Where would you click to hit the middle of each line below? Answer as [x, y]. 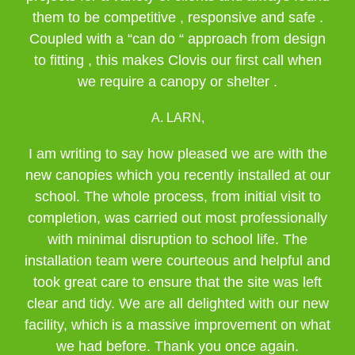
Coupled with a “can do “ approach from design [177, 39]
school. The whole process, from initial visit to [177, 197]
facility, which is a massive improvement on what [177, 325]
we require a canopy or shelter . [177, 82]
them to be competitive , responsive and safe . [177, 17]
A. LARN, [177, 118]
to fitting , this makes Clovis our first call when [177, 60]
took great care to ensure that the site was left [177, 282]
